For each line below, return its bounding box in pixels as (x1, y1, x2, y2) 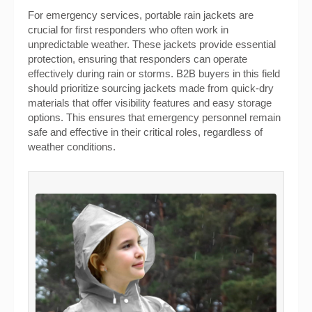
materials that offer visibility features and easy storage (28, 97, 272, 109)
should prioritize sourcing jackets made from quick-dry (28, 82, 274, 94)
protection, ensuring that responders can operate (28, 53, 247, 65)
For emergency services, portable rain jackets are (28, 9, 253, 21)
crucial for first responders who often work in (28, 24, 228, 36)
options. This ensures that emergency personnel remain (28, 111, 281, 123)
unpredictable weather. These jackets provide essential (28, 38, 276, 50)
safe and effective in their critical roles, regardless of (28, 126, 263, 138)
